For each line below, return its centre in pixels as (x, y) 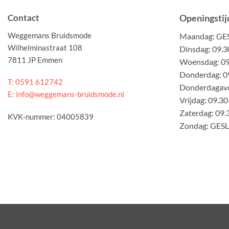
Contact (24, 18)
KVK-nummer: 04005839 (51, 116)
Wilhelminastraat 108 (45, 47)
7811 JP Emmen (35, 60)
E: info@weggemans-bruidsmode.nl (66, 94)
